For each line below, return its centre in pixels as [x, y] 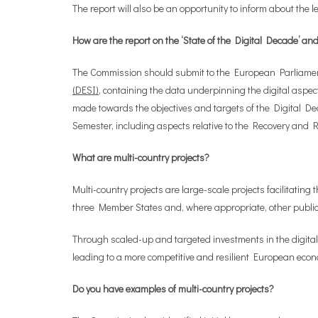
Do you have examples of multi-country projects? [173, 289]
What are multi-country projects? [141, 157]
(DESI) [86, 90]
